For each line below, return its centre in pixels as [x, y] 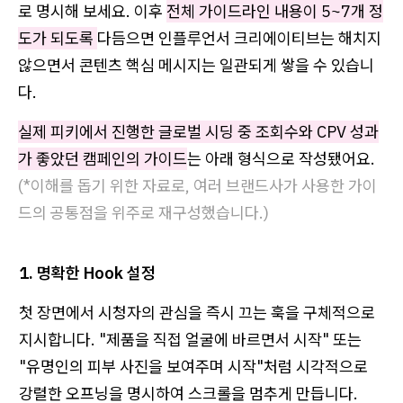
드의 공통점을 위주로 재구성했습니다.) [143, 212]
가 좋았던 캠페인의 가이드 [103, 158]
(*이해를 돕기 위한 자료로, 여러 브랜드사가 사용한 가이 [197, 185]
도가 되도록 [58, 38]
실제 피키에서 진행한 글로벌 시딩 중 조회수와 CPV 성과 [198, 131]
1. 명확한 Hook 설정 [87, 273]
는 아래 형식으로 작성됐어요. [283, 158]
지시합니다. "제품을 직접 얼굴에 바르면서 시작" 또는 [190, 339]
